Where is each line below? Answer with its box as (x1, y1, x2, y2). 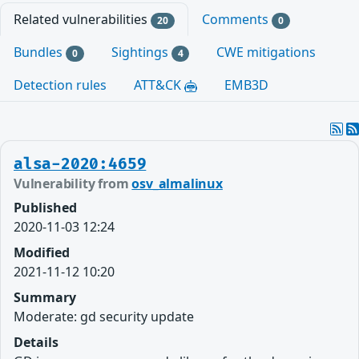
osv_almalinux (131, 175, 223, 193)
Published (14, 199, 77, 217)
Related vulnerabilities (14, 10, 151, 28)
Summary (14, 288, 76, 307)
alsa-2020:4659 (14, 155, 147, 175)
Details (14, 333, 58, 352)
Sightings (111, 43, 171, 62)
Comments (201, 10, 272, 28)
